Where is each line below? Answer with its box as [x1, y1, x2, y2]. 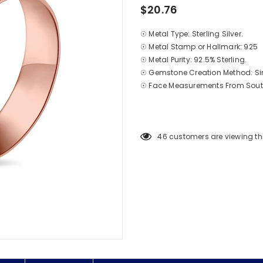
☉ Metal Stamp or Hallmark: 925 [140, 42, 258, 52]
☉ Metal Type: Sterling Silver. [140, 29, 243, 39]
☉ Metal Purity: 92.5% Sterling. [140, 55, 247, 65]
